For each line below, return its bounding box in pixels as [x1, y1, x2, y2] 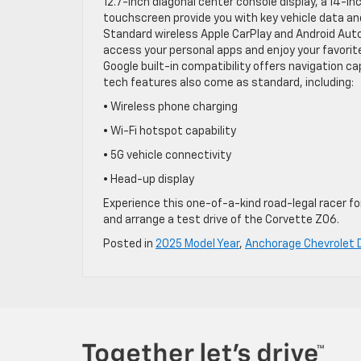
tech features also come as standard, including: [103, 77, 354, 89]
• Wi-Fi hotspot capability [103, 125, 236, 137]
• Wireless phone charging [103, 101, 238, 113]
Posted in [103, 238, 156, 250]
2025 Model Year [156, 238, 239, 250]
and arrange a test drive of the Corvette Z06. [103, 214, 339, 226]
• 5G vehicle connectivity [103, 149, 231, 161]
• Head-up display [103, 173, 194, 185]
